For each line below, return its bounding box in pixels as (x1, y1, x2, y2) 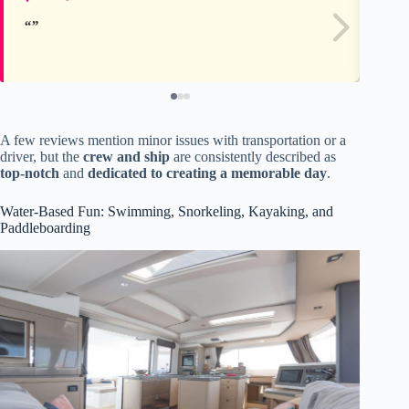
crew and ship (83, 149, 170, 165)
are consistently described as (170, 149, 336, 165)
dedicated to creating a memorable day (88, 165, 327, 182)
